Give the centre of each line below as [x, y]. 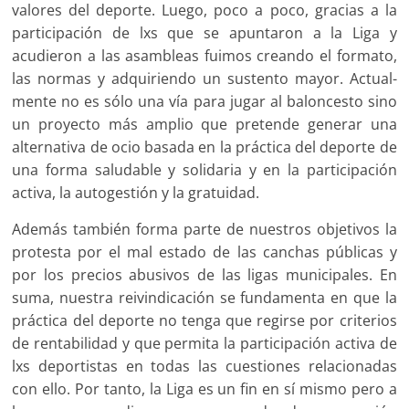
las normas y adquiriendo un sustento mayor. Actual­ [204, 79]
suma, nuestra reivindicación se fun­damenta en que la [204, 298]
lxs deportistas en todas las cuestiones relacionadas [204, 367]
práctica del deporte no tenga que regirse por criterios [204, 321]
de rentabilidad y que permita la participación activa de [204, 344]
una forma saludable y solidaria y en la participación [204, 170]
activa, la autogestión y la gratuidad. [136, 193]
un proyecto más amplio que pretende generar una [204, 125]
